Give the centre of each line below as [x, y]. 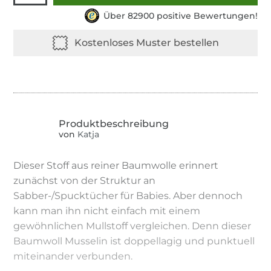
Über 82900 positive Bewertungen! [180, 15]
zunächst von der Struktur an [85, 180]
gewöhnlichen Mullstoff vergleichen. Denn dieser [132, 226]
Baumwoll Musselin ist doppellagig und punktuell [134, 241]
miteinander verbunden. [73, 256]
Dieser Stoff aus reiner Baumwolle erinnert [116, 165]
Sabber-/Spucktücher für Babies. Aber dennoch [128, 195]
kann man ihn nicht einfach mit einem [107, 211]
